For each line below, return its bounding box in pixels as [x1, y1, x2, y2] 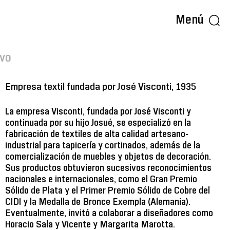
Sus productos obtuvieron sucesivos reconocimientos [5, 164, 212, 172]
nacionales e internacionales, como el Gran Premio [5, 176, 197, 184]
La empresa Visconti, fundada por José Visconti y [5, 108, 191, 116]
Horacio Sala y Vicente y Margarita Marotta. [5, 221, 175, 229]
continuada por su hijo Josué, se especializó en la [5, 119, 191, 127]
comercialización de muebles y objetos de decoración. [5, 153, 211, 161]
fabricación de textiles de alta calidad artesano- [5, 130, 188, 139]
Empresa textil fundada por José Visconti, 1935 [5, 83, 196, 91]
